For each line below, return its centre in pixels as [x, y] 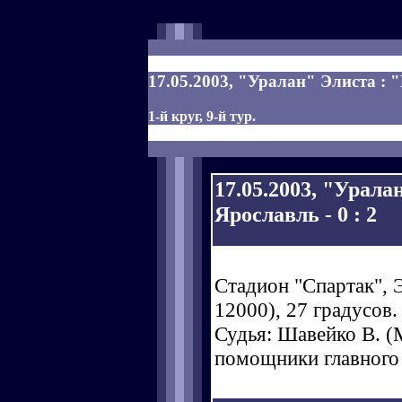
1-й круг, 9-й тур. [202, 116]
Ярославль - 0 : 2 [296, 214]
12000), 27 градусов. [306, 310]
